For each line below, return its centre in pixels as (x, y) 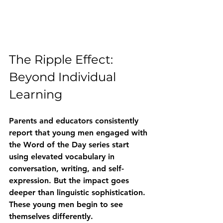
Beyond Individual (64, 77)
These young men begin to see (67, 205)
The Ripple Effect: (62, 60)
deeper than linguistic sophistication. (78, 193)
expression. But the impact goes (70, 181)
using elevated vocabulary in (63, 157)
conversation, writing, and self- (66, 169)
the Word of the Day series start (70, 145)
